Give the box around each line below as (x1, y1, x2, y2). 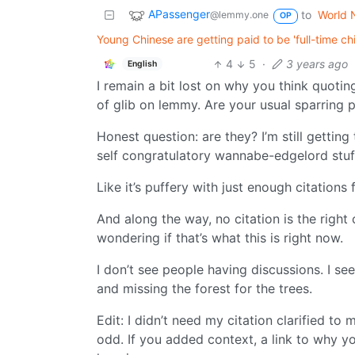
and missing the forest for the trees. (97, 281, 312, 297)
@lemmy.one (210, 9, 269, 21)
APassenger (148, 7, 210, 21)
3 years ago (286, 57, 349, 71)
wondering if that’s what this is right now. (97, 230, 343, 246)
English (127, 58, 157, 69)
